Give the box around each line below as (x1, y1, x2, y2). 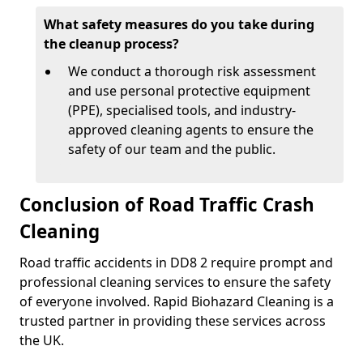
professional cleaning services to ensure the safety (19, 273, 331, 291)
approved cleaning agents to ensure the (68, 121, 314, 139)
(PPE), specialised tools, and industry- (68, 101, 296, 119)
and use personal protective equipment (68, 82, 310, 100)
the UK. (19, 331, 64, 349)
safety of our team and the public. (68, 140, 275, 158)
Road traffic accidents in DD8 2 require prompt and (19, 254, 333, 271)
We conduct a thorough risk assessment (68, 62, 316, 80)
